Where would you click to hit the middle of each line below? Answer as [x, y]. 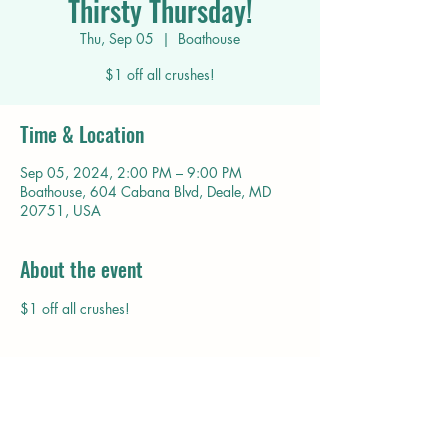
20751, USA [60, 210]
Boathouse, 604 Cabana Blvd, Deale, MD [145, 191]
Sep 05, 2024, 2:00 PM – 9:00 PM [131, 172]
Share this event [83, 420]
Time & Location [82, 134]
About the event [81, 269]
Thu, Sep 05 [117, 38]
